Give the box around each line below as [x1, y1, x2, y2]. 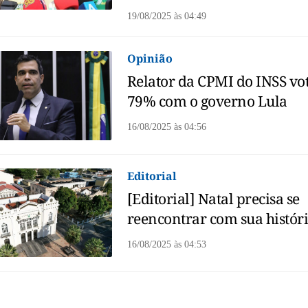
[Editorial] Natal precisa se [126, 188, 300, 208]
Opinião [126, 51, 173, 67]
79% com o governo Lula [126, 91, 287, 111]
